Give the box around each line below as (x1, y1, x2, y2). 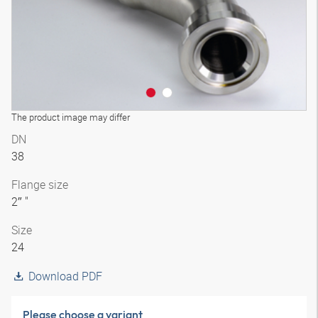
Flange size (11, 177, 68, 192)
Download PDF (28, 268, 102, 284)
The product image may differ (11, 111, 130, 124)
